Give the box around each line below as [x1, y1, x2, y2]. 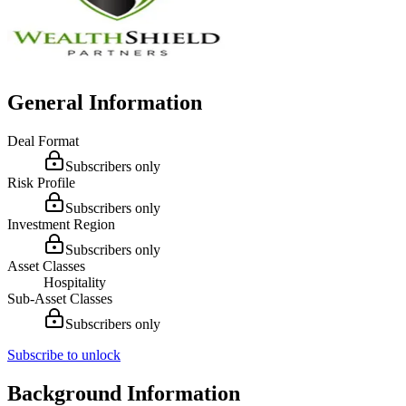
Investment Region [7, 216, 115, 232]
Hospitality [43, 274, 106, 290]
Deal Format [7, 132, 79, 149]
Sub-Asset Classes [7, 290, 112, 306]
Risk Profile [7, 174, 75, 190]
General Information [7, 90, 202, 114]
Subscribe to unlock [7, 346, 121, 362]
